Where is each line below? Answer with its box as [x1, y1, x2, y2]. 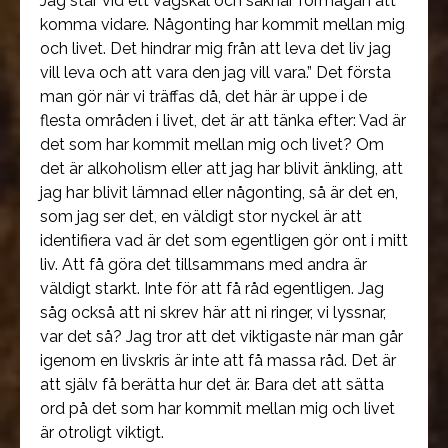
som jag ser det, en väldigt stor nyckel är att [40, 207, 362, 226]
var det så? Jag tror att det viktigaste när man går [40, 327, 403, 346]
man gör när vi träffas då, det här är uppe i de [40, 87, 367, 106]
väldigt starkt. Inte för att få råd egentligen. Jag [40, 279, 384, 298]
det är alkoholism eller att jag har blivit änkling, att [40, 159, 403, 178]
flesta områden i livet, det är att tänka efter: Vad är [40, 111, 406, 130]
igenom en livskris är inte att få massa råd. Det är [40, 351, 396, 370]
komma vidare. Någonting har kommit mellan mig [40, 15, 405, 34]
